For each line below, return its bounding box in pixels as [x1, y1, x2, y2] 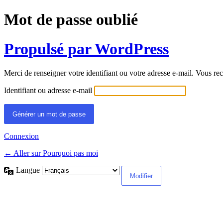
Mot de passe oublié [4, 10, 138, 29]
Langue [16, 166, 42, 175]
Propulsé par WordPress [4, 39, 169, 58]
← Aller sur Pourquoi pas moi [4, 149, 98, 158]
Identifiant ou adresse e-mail [4, 86, 92, 95]
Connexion [4, 132, 39, 141]
